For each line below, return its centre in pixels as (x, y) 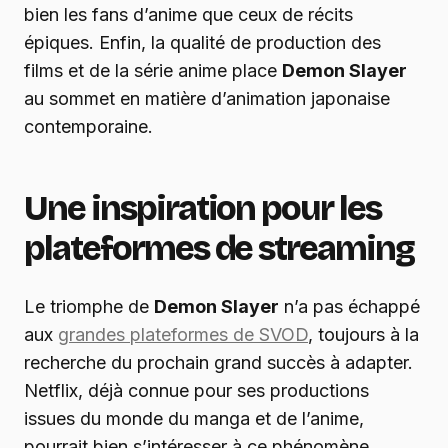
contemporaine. (88, 126)
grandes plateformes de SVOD (183, 334)
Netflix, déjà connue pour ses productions (196, 390)
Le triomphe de (89, 306)
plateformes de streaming (219, 248)
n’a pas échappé (349, 306)
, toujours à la (363, 334)
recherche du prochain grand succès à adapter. (218, 362)
